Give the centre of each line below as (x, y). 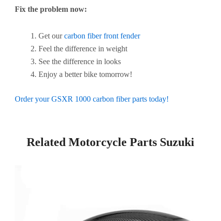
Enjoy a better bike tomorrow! (85, 74)
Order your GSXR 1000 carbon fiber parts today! (92, 99)
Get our (51, 36)
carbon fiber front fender (102, 36)
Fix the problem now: (51, 9)
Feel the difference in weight (83, 48)
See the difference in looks (80, 61)
